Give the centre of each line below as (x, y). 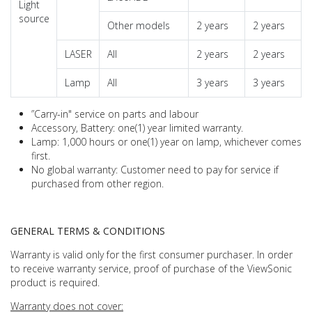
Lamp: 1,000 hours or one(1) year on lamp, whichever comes (166, 141)
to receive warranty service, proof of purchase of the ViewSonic (151, 268)
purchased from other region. (97, 183)
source (34, 18)
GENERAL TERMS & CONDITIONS (88, 231)
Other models (138, 25)
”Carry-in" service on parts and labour (115, 114)
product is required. (55, 282)
